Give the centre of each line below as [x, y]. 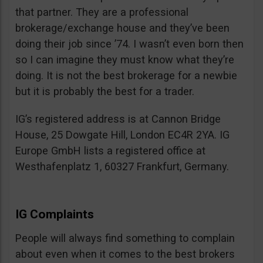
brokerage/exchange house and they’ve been [122, 28]
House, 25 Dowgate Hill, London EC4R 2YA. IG [122, 135]
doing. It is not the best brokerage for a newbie [126, 76]
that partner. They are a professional [102, 12]
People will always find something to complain [125, 238]
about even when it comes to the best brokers [125, 254]
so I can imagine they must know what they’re [125, 60]
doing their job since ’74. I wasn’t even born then [129, 44]
